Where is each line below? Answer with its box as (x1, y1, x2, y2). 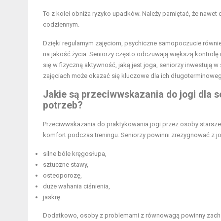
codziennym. (43, 21, 79, 29)
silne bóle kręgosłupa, (43, 150, 107, 158)
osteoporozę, (43, 172, 82, 180)
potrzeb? (43, 100, 82, 111)
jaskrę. (43, 193, 62, 201)
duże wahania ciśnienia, (43, 183, 110, 190)
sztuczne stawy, (43, 161, 88, 169)
